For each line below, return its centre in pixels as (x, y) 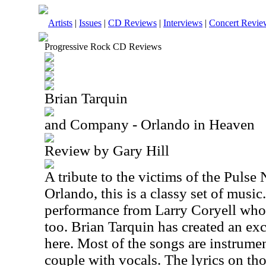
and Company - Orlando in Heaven (150, 124)
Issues (90, 23)
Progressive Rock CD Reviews (103, 47)
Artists (60, 23)
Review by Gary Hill (107, 151)
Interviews (183, 23)
